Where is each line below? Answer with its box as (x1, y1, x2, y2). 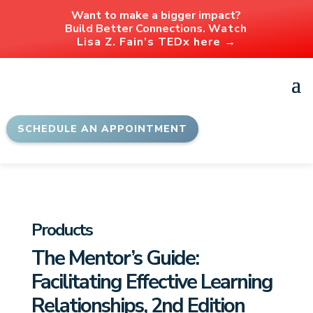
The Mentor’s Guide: (31, 245, 198, 272)
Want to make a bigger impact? (71, 8, 242, 23)
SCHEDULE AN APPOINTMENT (17, 122, 188, 136)
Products (31, 219, 92, 241)
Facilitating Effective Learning (31, 268, 272, 296)
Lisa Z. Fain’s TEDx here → (76, 34, 236, 50)
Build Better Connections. (65, 21, 209, 36)
